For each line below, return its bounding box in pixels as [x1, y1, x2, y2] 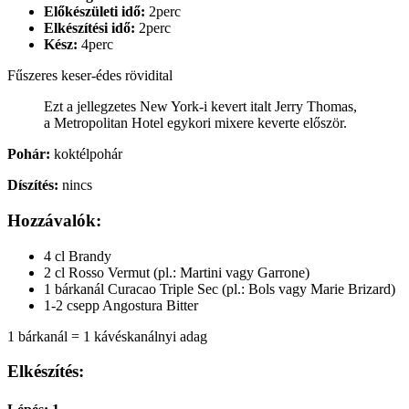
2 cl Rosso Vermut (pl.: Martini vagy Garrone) [44, 264, 309, 280]
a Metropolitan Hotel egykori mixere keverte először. [44, 115, 347, 131]
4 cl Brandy [44, 247, 111, 264]
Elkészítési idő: [44, 20, 135, 37]
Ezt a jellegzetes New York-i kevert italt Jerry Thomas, [44, 99, 357, 115]
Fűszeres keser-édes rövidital [7, 68, 173, 84]
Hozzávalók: [7, 211, 101, 231]
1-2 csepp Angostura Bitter [44, 297, 198, 313]
